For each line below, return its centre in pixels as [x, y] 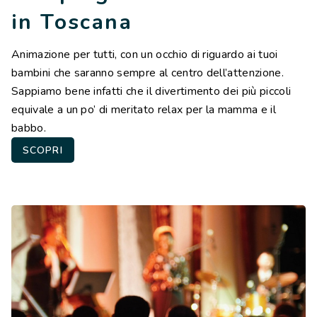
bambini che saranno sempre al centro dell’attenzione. [148, 73]
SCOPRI [43, 151]
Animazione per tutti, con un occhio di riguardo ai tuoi [145, 55]
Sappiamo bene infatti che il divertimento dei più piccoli [151, 92]
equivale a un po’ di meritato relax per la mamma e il [144, 110]
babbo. [29, 128]
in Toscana [72, 23]
